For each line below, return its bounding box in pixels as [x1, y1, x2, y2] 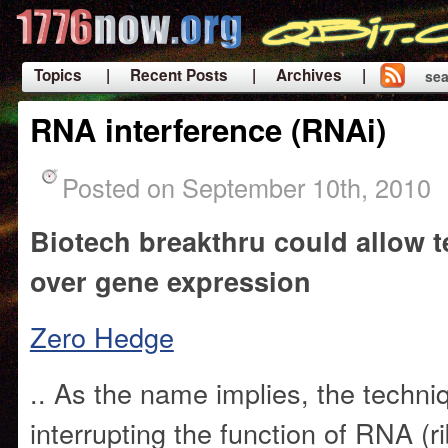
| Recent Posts [105, 64, 228, 86]
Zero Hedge [29, 317, 174, 356]
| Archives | [251, 64, 366, 86]
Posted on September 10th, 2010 [61, 169, 431, 205]
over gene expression [29, 262, 311, 300]
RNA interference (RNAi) [29, 107, 386, 152]
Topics [33, 64, 82, 86]
